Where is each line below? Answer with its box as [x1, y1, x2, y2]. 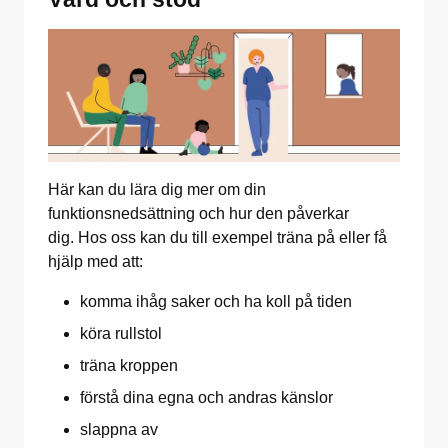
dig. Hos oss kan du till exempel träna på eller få [48, 228, 387, 246]
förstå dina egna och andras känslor [80, 388, 337, 406]
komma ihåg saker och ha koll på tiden [80, 292, 356, 310]
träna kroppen [80, 356, 182, 374]
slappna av [80, 420, 162, 438]
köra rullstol [80, 324, 166, 342]
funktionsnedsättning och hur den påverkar [48, 204, 349, 222]
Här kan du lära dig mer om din [48, 180, 266, 198]
